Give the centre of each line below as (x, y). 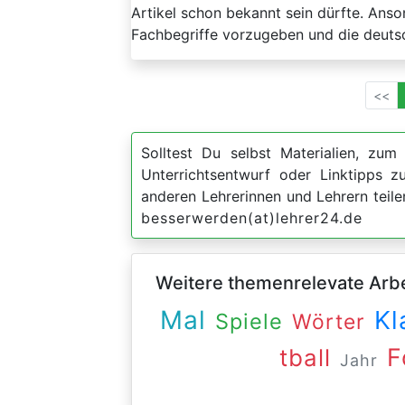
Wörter (328, 322)
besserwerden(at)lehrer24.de (252, 218)
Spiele (249, 321)
